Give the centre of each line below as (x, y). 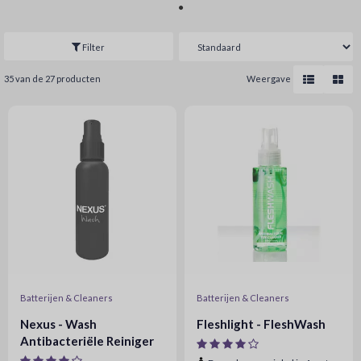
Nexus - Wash (58, 324)
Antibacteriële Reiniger (87, 341)
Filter (93, 47)
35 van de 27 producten (52, 79)
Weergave (268, 79)
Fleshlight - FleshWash (261, 324)
